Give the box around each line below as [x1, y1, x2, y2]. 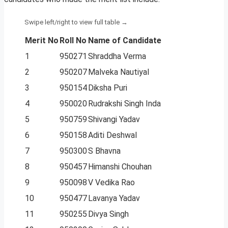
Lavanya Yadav [88, 193, 140, 204]
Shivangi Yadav [88, 115, 140, 125]
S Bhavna [88, 146, 121, 156]
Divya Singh [88, 209, 129, 219]
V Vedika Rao [88, 178, 135, 188]
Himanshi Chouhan [88, 162, 152, 172]
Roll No [60, 36, 87, 46]
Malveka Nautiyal [88, 67, 149, 77]
